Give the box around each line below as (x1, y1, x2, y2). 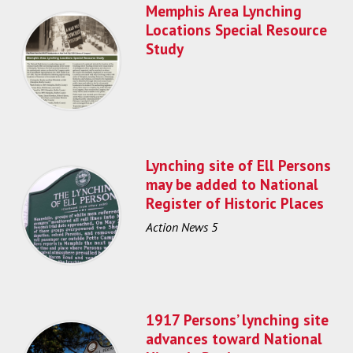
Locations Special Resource (146, 19, 327, 39)
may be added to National (146, 173, 318, 194)
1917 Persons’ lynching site (146, 309, 329, 329)
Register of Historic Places (146, 192, 324, 213)
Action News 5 (146, 218, 217, 235)
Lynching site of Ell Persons (146, 154, 331, 175)
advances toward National (146, 328, 322, 348)
